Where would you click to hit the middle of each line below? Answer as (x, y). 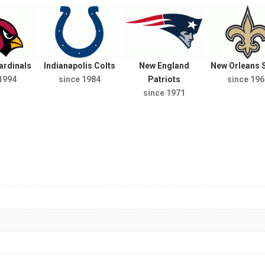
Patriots (164, 79)
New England (164, 65)
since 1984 (80, 79)
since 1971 (164, 93)
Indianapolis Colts (80, 65)
